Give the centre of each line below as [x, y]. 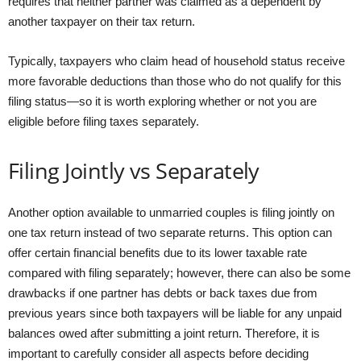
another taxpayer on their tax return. [102, 21]
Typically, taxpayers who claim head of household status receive [176, 60]
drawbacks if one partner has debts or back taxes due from [163, 293]
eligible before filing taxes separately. [104, 121]
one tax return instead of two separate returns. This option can [170, 232]
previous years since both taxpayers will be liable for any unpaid [175, 313]
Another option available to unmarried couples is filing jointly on [171, 212]
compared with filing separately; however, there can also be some [179, 272]
